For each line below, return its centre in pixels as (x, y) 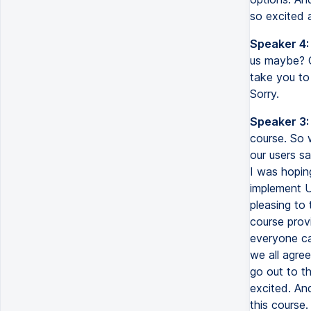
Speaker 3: (279, 121)
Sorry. (264, 94)
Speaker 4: (279, 44)
